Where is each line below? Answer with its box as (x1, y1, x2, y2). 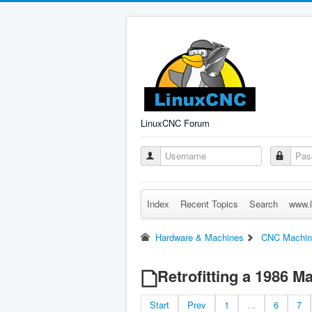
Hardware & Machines (155, 231, 244, 244)
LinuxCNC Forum (141, 116, 210, 130)
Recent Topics (180, 197, 238, 210)
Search (249, 197, 278, 210)
